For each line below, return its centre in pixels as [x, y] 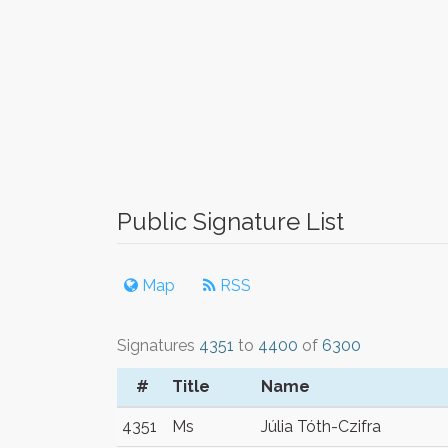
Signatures [158, 345]
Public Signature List [230, 221]
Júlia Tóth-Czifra [321, 426]
